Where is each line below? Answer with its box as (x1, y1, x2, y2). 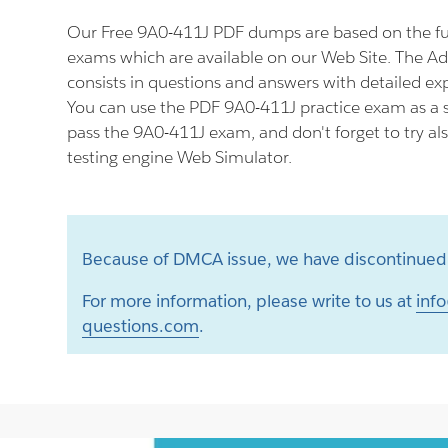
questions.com (82, 315, 200, 337)
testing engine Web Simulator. (67, 146, 293, 168)
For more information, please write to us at (82, 290, 417, 312)
